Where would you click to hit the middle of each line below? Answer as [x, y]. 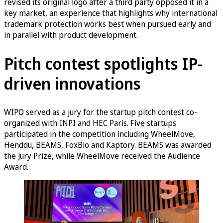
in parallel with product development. [71, 35]
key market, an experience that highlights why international [111, 13]
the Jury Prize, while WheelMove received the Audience [102, 156]
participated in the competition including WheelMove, [100, 134]
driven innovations [72, 83]
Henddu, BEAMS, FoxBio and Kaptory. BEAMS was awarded [108, 145]
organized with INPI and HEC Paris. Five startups [90, 123]
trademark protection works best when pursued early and [108, 24]
